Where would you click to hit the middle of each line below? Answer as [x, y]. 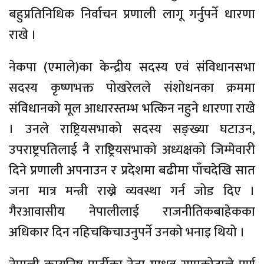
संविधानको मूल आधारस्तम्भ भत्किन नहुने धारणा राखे [132, 109]
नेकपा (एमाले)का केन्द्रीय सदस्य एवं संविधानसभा [132, 67]
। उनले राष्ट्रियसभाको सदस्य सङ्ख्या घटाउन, [132, 129]
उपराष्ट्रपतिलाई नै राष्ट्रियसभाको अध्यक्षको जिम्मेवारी [132, 150]
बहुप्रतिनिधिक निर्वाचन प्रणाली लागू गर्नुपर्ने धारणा [132, 14]
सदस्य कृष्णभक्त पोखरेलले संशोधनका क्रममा [132, 88]
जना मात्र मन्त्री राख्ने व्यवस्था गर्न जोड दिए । [132, 191]
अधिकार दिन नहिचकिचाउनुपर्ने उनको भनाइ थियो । [127, 232]
